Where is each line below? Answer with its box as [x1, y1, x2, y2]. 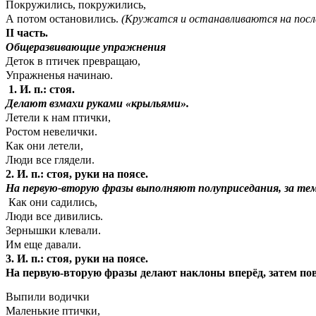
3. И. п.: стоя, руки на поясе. [6, 252, 148, 265]
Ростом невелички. [6, 125, 97, 138]
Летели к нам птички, [6, 111, 111, 123]
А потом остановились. [6, 12, 121, 25]
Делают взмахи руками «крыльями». [6, 97, 189, 109]
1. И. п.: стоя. [6, 83, 75, 95]
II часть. [6, 26, 48, 39]
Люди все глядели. [6, 153, 95, 166]
